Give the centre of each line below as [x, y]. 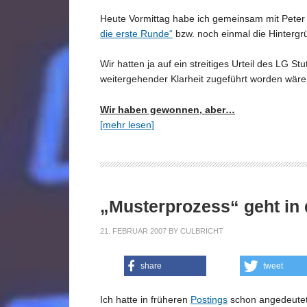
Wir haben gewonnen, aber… [168, 110]
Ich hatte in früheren [145, 299]
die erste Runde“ [136, 33]
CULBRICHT [202, 231]
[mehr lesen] [127, 125]
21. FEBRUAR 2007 [133, 231]
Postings [209, 299]
